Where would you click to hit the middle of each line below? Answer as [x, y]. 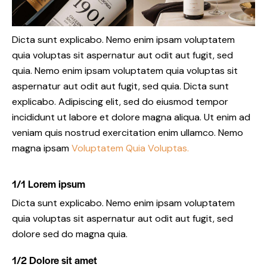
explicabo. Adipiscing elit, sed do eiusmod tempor [120, 101]
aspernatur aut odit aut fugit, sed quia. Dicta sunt [120, 86]
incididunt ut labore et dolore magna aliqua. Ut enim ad [131, 117]
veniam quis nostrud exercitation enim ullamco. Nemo [128, 132]
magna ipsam [42, 148]
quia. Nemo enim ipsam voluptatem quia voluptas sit [125, 70]
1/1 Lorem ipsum [49, 183]
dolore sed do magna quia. [70, 234]
